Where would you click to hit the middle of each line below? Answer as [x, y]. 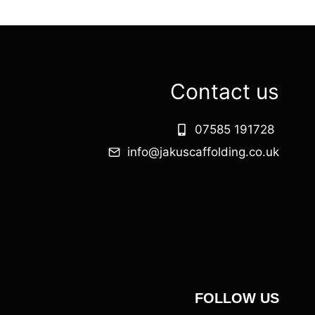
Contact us [224, 91]
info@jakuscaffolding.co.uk [203, 152]
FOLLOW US [237, 298]
